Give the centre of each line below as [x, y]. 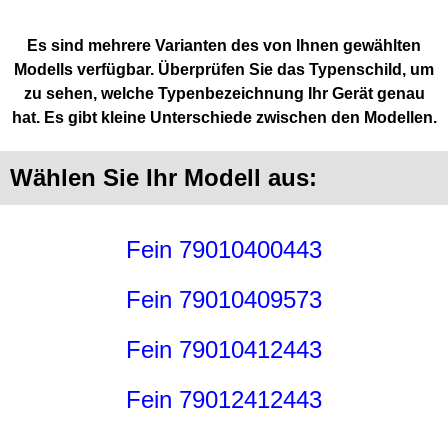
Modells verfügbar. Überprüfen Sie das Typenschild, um [224, 69]
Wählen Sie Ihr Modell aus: [163, 178]
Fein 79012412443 [224, 400]
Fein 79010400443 [224, 250]
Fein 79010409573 [224, 300]
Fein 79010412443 [224, 350]
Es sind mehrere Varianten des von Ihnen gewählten [224, 45]
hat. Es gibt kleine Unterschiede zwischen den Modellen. [224, 117]
